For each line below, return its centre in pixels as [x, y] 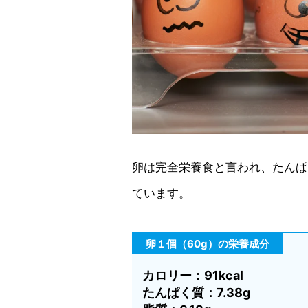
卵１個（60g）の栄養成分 [208, 244]
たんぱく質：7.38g [196, 293]
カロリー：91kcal [193, 276]
